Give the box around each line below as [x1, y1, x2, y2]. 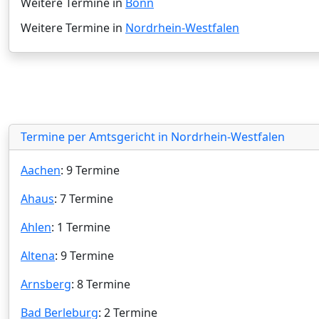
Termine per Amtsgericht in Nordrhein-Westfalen [21, 128, 285, 145]
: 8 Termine [71, 276, 130, 292]
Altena [21, 247, 55, 263]
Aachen [21, 162, 61, 178]
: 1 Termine [51, 219, 110, 235]
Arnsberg [21, 276, 71, 292]
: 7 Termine [54, 190, 113, 206]
